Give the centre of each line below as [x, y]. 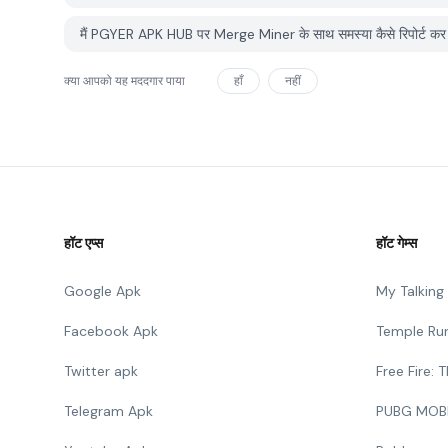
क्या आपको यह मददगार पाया [124, 81]
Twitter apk [101, 371]
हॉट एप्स [83, 243]
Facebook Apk [111, 331]
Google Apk [102, 291]
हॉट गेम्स [396, 243]
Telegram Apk [108, 411]
